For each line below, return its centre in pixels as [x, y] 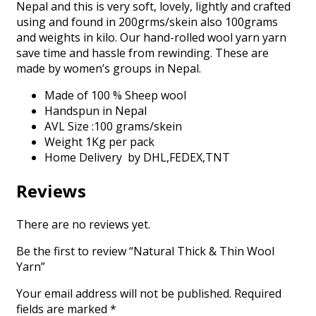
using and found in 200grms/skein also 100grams [147, 22]
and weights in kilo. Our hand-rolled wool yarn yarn [151, 38]
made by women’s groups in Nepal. [109, 69]
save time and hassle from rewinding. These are [142, 53]
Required [258, 294]
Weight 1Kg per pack [99, 142]
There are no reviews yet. [83, 225]
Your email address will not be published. [124, 294]
